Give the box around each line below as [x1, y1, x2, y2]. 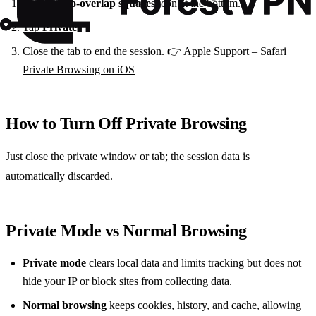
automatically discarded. [6, 169, 113, 182]
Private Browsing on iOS [23, 63, 135, 75]
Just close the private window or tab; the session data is [6, 150, 250, 162]
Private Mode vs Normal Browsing [6, 221, 247, 240]
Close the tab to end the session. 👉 [23, 44, 183, 57]
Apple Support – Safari [183, 44, 286, 57]
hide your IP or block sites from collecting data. [23, 274, 232, 287]
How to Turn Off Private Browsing [6, 114, 247, 133]
